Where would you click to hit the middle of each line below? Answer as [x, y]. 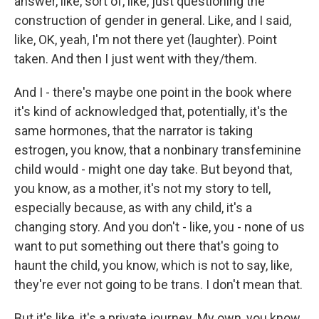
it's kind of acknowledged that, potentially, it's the [151, 111]
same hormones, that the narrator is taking [134, 131]
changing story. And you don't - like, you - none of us [159, 227]
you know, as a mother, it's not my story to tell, [142, 188]
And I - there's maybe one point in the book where [153, 92]
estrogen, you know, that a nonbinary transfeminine [158, 150]
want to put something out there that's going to [146, 246]
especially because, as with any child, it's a [133, 208]
